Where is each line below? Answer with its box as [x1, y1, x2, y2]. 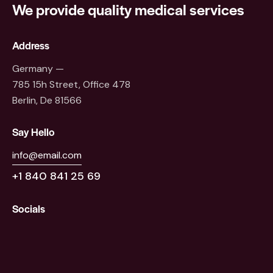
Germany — [12, 62, 64, 75]
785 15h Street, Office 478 [12, 77, 130, 91]
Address [12, 37, 49, 52]
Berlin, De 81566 [12, 93, 82, 107]
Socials [12, 200, 45, 216]
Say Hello [12, 124, 55, 140]
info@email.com [12, 148, 82, 161]
